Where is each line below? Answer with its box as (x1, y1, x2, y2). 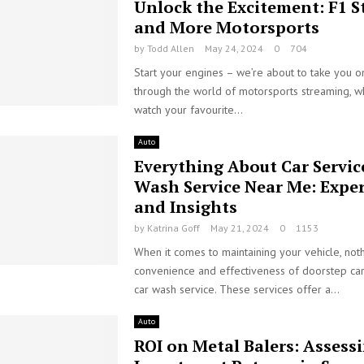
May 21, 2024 (210, 222, 269, 234)
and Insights (133, 196, 237, 218)
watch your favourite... (133, 102, 243, 117)
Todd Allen (146, 42, 194, 54)
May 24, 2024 (204, 42, 263, 54)
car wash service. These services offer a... (133, 282, 340, 297)
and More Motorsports (133, 16, 319, 38)
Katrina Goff (146, 222, 200, 234)
